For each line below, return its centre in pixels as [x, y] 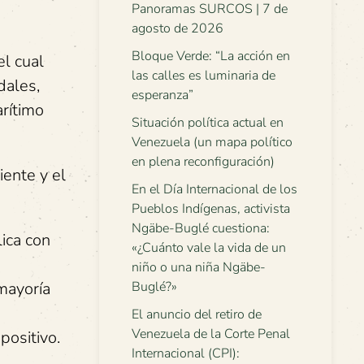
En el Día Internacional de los [214, 189]
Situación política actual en [208, 123]
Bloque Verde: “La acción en [211, 56]
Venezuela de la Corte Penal [211, 334]
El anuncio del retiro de [197, 314]
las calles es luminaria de [204, 76]
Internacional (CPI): [186, 353]
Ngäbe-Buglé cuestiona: [201, 228]
